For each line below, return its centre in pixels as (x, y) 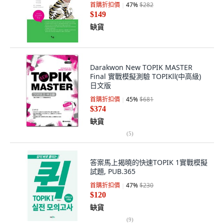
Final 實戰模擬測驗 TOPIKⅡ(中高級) (145, 76)
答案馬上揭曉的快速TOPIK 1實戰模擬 (149, 162)
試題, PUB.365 (113, 171)
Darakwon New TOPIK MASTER (141, 67)
